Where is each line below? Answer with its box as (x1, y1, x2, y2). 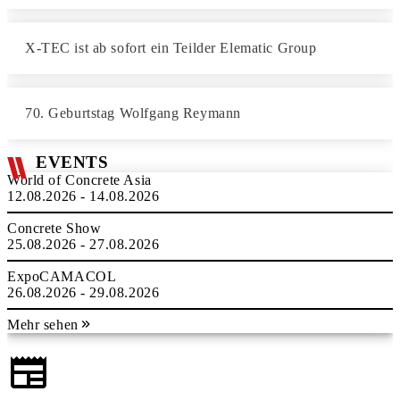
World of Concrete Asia (7, 172, 152, 187)
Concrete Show (7, 221, 102, 236)
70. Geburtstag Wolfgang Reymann (25, 105, 241, 121)
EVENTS (36, 153, 109, 171)
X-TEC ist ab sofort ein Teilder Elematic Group (25, 40, 317, 55)
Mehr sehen (7, 317, 79, 332)
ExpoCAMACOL (7, 269, 117, 284)
